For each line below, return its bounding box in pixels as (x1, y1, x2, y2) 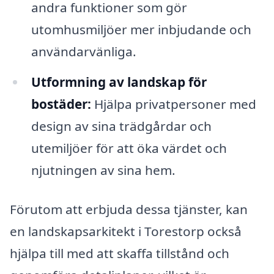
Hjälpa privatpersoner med (91, 95, 256, 113)
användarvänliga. (31, 43, 136, 61)
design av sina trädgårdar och (31, 117, 212, 135)
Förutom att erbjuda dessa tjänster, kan (10, 200, 248, 218)
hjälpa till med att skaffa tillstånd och (10, 244, 229, 262)
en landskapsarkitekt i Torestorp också (10, 222, 242, 240)
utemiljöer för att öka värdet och (31, 139, 227, 157)
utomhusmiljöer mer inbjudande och (31, 21, 251, 39)
